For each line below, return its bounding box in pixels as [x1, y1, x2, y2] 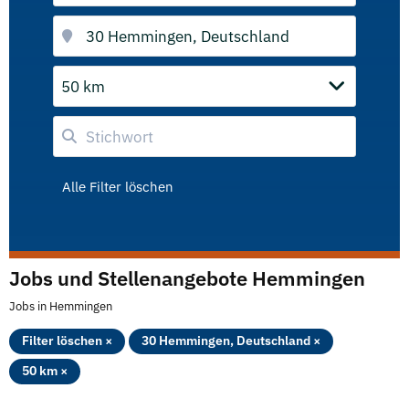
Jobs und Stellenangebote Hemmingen [9, 265, 365, 291]
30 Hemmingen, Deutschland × [142, 332, 320, 349]
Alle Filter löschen [62, 178, 173, 195]
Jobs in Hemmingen [9, 299, 112, 314]
